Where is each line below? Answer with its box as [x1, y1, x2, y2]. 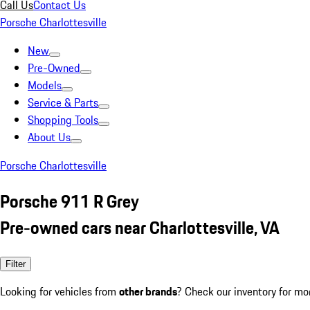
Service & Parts [28, 94, 98, 111]
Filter [6, 258, 26, 269]
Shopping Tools [28, 111, 98, 128]
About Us [28, 129, 71, 145]
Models [28, 77, 62, 93]
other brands [119, 282, 177, 300]
